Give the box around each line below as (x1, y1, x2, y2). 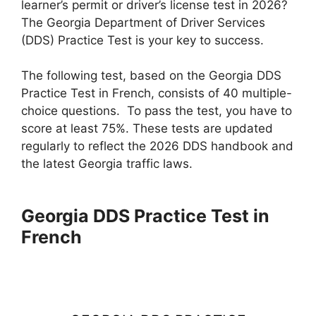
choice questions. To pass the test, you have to (21, 104, 292, 119)
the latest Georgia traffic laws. (21, 157, 193, 171)
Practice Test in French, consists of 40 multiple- (21, 86, 292, 101)
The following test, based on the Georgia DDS (21, 68, 281, 83)
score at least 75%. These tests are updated (21, 121, 273, 136)
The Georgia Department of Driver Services (21, 15, 265, 30)
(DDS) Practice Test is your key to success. (21, 32, 264, 47)
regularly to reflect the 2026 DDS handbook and (21, 139, 293, 154)
